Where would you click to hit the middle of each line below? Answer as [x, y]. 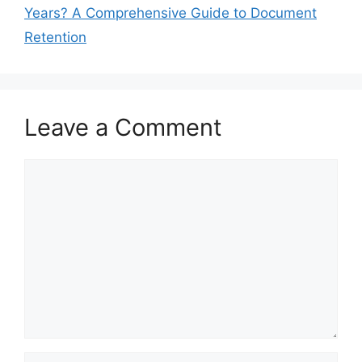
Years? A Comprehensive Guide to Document [170, 13]
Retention [55, 37]
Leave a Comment [123, 127]
